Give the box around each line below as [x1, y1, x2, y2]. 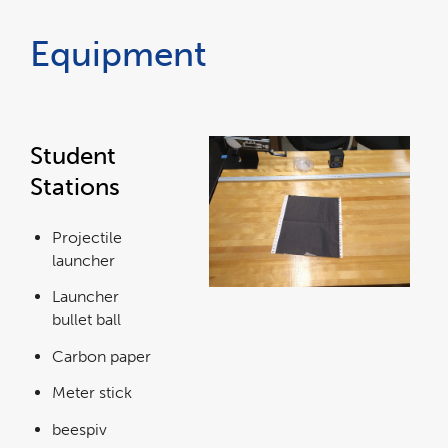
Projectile [52, 227, 122, 247]
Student [30, 140, 116, 170]
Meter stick [52, 383, 132, 403]
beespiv [52, 419, 107, 439]
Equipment [30, 33, 207, 76]
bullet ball [52, 310, 121, 330]
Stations [30, 171, 120, 201]
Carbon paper [52, 346, 151, 366]
